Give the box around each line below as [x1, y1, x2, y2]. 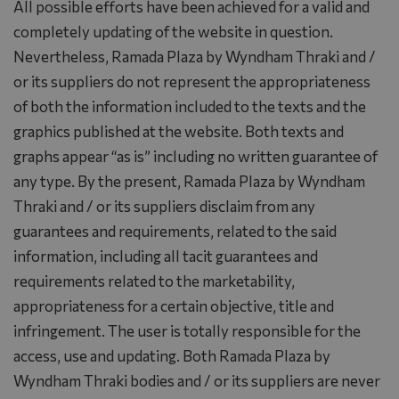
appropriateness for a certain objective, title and [13, 296, 334, 315]
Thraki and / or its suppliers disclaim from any [13, 196, 315, 216]
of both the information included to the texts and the [13, 96, 366, 116]
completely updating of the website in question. [13, 21, 333, 41]
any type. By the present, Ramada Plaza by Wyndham [13, 171, 365, 191]
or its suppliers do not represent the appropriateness [13, 71, 370, 91]
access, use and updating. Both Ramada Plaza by [13, 346, 330, 365]
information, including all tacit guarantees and [13, 246, 318, 265]
